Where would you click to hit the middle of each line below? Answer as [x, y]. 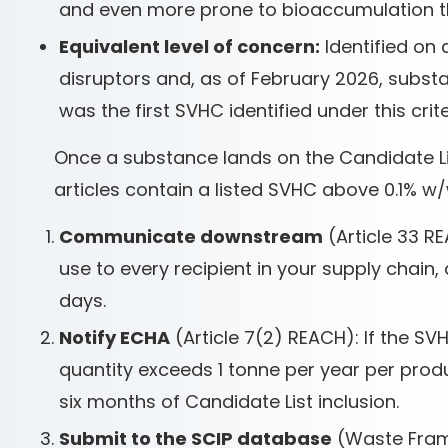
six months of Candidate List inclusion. [229, 401]
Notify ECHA [114, 337]
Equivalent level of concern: [189, 46]
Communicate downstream [191, 236]
